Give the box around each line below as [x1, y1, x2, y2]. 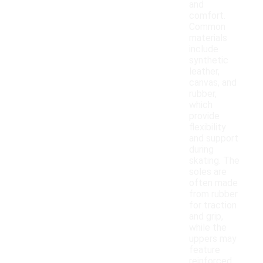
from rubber [189, 188, 238, 200]
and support [189, 133, 238, 144]
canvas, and [189, 77, 237, 89]
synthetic [189, 55, 228, 66]
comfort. [189, 10, 225, 22]
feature [189, 244, 220, 256]
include [189, 43, 218, 55]
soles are [189, 166, 227, 178]
